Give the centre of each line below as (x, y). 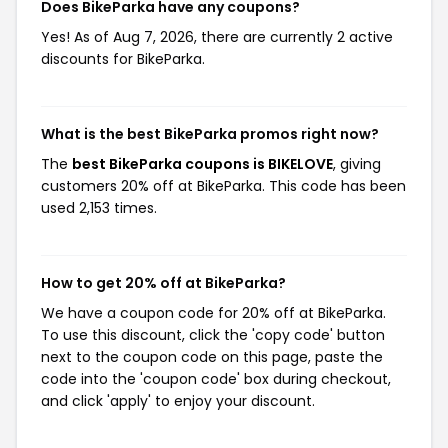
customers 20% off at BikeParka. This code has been (223, 186)
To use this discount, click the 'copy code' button (213, 335)
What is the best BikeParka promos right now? (210, 134)
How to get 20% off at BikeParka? (163, 283)
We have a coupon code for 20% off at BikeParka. (213, 313)
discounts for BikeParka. (123, 59)
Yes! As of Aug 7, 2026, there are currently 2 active (217, 37)
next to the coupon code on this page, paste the (212, 357)
